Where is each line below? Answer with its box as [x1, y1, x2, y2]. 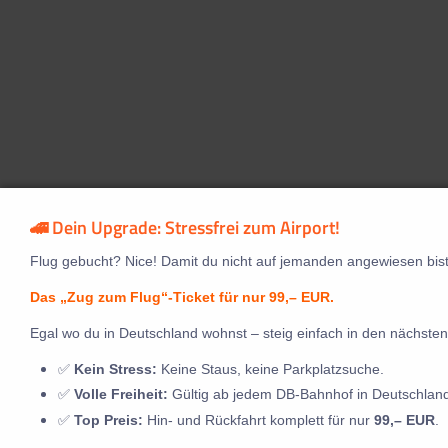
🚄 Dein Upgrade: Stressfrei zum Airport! [30, 214, 340, 241]
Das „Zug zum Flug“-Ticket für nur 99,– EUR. [30, 288, 334, 305]
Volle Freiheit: [74, 386, 168, 403]
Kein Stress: [74, 360, 157, 377]
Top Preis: [74, 411, 143, 428]
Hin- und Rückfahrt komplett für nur [143, 411, 374, 428]
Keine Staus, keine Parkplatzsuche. [157, 360, 384, 377]
